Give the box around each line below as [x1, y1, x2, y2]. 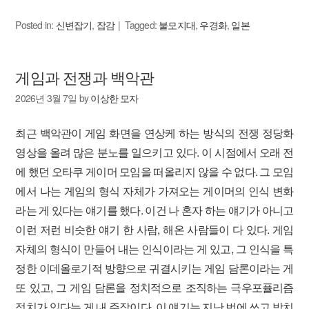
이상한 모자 [90, 91, 139, 105]
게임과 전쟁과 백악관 [15, 66, 154, 88]
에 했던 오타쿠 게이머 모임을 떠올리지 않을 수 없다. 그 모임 [15, 163, 294, 179]
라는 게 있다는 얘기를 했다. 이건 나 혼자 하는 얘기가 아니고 [15, 202, 294, 218]
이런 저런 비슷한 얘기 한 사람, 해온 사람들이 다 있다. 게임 [15, 221, 294, 237]
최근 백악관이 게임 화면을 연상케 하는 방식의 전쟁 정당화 [15, 125, 294, 141]
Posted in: [15, 18, 56, 32]
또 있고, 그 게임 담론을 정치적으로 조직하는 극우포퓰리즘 [15, 279, 294, 295]
